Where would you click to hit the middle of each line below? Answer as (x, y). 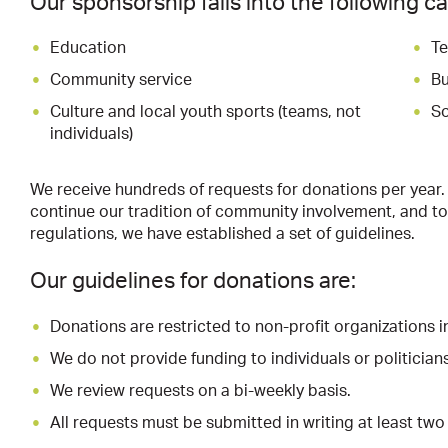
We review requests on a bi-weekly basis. (200, 390)
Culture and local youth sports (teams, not (205, 112)
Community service (121, 80)
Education (88, 48)
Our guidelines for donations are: (193, 281)
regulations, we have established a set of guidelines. (222, 234)
